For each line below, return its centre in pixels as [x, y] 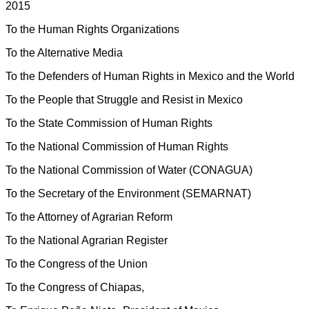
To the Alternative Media [64, 52]
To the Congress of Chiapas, [75, 287]
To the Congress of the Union [77, 263]
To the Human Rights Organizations [92, 29]
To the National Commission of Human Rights [117, 146]
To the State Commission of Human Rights [109, 123]
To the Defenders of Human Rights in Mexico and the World [150, 76]
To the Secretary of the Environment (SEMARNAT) [128, 193]
